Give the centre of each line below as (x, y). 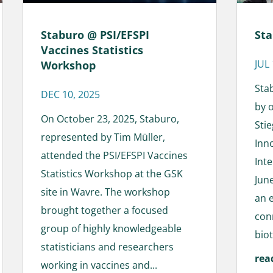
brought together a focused (105, 210)
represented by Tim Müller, (103, 137)
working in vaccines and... (99, 265)
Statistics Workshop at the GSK (112, 173)
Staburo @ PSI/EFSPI (95, 34)
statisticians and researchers (108, 246)
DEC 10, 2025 (71, 94)
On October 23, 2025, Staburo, (110, 119)
